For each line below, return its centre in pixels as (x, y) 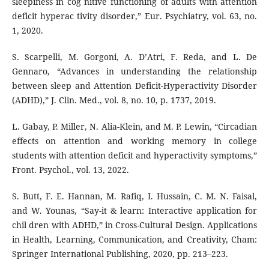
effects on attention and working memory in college (134, 141)
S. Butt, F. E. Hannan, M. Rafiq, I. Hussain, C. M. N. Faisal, (134, 196)
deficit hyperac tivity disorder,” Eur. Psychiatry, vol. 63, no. (134, 16)
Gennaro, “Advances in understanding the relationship (134, 71)
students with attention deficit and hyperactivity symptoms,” (134, 156)
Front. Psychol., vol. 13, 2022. (70, 170)
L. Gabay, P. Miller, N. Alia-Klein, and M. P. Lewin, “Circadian (134, 127)
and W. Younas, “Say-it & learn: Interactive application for (134, 211)
